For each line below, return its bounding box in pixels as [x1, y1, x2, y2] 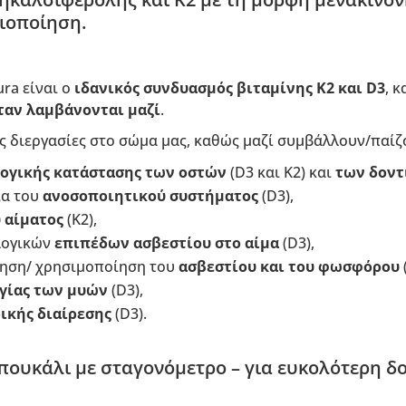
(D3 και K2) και [229, 162, 332, 182]
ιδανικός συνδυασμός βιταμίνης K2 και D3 [73, 78, 385, 98]
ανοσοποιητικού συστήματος [42, 186, 258, 206]
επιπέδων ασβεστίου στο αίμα [53, 233, 279, 253]
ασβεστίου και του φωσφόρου [178, 256, 400, 276]
